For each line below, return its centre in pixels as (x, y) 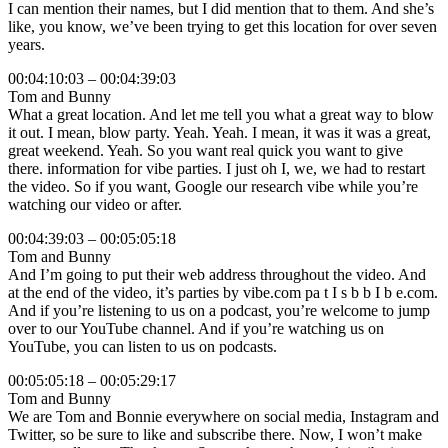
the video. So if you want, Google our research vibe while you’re (213, 187)
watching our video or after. (95, 205)
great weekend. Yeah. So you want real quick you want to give (205, 151)
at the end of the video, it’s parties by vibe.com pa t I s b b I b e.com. (223, 293)
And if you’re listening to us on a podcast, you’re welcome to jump (219, 311)
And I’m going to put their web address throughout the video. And (217, 275)
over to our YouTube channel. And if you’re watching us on (196, 329)
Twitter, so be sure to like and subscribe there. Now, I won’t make (215, 435)
